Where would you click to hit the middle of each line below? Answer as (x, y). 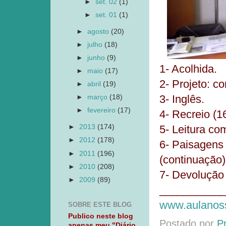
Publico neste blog (101, 216)
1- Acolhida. (188, 69)
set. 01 (107, 15)
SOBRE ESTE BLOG (100, 205)
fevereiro (103, 110)
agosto (99, 31)
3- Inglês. (182, 99)
